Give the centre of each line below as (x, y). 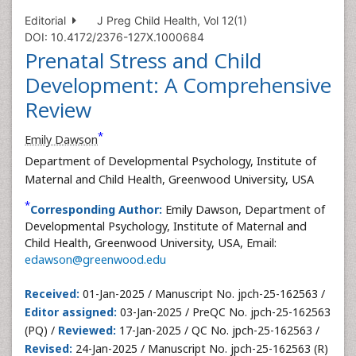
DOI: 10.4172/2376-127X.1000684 (114, 37)
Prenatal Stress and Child (143, 60)
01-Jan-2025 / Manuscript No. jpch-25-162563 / (202, 294)
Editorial (48, 20)
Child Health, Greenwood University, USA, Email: (151, 243)
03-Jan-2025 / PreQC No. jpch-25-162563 (224, 312)
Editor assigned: (71, 312)
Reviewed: (87, 330)
